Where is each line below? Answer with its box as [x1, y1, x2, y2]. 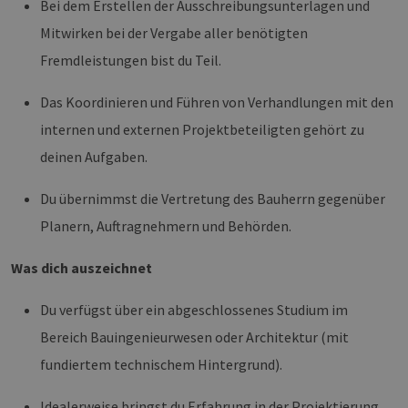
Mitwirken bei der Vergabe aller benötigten [40, 23, 308, 42]
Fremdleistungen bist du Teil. [40, 50, 221, 69]
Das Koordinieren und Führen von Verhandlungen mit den [40, 92, 393, 111]
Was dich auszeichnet [11, 258, 152, 277]
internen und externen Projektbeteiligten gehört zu [40, 119, 364, 138]
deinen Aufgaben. [40, 147, 148, 166]
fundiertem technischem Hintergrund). [40, 354, 282, 373]
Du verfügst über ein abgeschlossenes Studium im [40, 300, 348, 319]
